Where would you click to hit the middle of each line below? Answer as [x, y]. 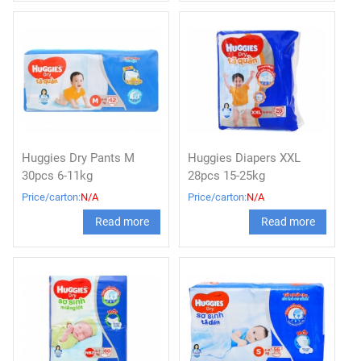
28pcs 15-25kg [226, 175]
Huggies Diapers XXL [244, 158]
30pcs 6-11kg [57, 175]
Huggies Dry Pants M [73, 158]
